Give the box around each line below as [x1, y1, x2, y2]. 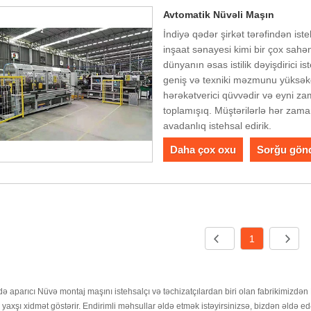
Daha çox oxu [170, 143, 237, 155]
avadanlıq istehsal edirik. [163, 120, 272, 132]
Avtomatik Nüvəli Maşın [163, 9, 275, 21]
